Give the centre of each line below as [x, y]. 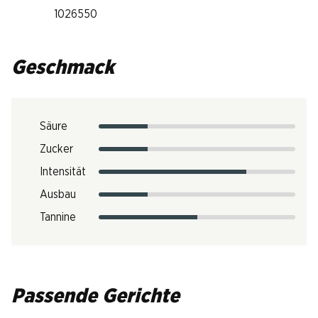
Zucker [56, 149]
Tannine [58, 217]
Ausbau [58, 194]
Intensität [63, 172]
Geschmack [63, 68]
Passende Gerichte [95, 297]
